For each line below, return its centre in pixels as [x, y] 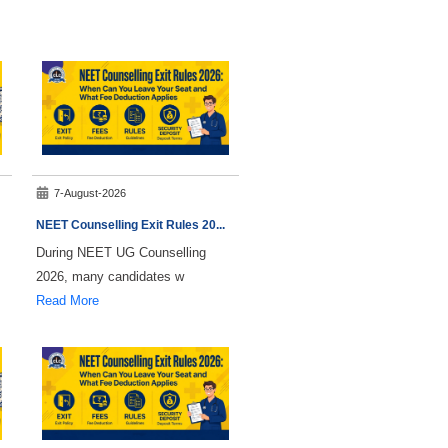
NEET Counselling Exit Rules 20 [126, 224]
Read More [67, 300]
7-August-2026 [90, 192]
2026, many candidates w [110, 276]
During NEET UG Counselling [121, 252]
